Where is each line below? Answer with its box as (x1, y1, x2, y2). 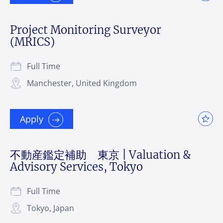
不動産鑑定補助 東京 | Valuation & (10, 147, 191, 162)
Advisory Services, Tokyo (10, 159, 143, 174)
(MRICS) (10, 34, 55, 49)
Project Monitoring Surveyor (10, 22, 161, 37)
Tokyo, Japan (27, 202, 74, 214)
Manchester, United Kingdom (27, 77, 137, 89)
